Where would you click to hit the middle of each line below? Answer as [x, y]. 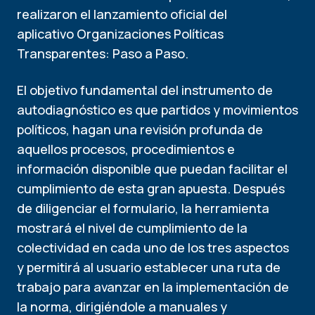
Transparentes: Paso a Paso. [104, 53]
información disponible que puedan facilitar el [152, 169]
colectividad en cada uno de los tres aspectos [153, 247]
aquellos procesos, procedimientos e [126, 149]
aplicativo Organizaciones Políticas [120, 34]
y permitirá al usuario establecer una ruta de [149, 267]
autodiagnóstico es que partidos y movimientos [157, 110]
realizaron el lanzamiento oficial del [122, 14]
